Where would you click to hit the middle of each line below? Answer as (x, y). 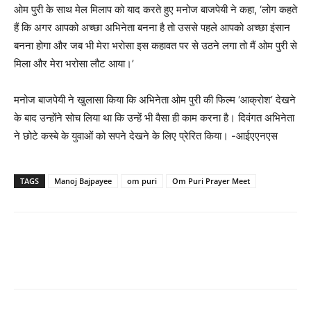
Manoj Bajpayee (83, 181)
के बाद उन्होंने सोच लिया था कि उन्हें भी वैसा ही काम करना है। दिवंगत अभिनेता (154, 118)
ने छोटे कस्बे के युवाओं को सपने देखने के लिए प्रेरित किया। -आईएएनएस (146, 136)
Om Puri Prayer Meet (211, 181)
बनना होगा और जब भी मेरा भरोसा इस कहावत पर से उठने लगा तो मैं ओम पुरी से (155, 46)
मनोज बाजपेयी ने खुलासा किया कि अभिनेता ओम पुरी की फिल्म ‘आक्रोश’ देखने (155, 100)
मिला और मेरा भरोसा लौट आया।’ (74, 64)
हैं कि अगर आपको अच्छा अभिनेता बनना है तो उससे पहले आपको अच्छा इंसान (152, 28)
